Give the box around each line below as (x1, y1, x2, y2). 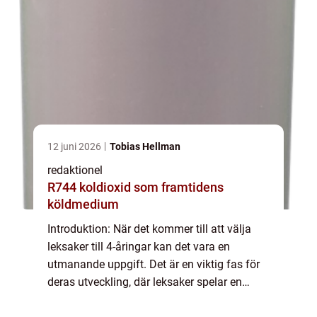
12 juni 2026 (47, 141, 103, 153)
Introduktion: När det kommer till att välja (47, 222, 251, 236)
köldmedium (47, 197, 119, 212)
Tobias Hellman (110, 141, 180, 153)
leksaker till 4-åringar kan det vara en (47, 240, 230, 254)
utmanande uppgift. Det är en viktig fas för (47, 258, 260, 272)
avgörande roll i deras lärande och (47, 293, 217, 307)
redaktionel (47, 163, 103, 178)
